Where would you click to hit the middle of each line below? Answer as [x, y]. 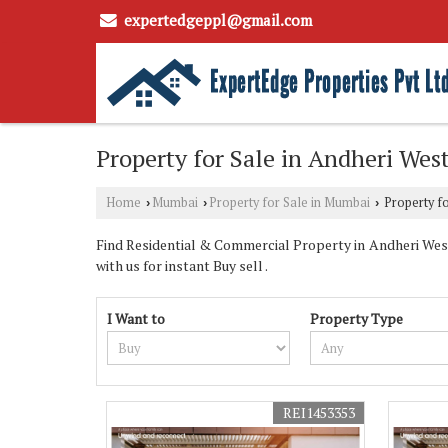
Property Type [357, 318]
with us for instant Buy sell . [182, 265]
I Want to [136, 318]
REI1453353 [319, 412]
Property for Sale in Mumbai [289, 202]
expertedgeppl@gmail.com [218, 20]
